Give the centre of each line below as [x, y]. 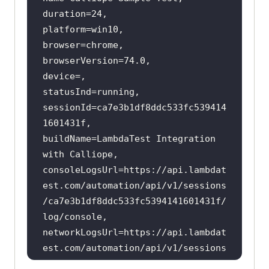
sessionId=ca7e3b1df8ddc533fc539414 [134, 107]
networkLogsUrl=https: [99, 232]
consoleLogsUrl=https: [99, 170]
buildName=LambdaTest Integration [129, 138]
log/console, [75, 216]
